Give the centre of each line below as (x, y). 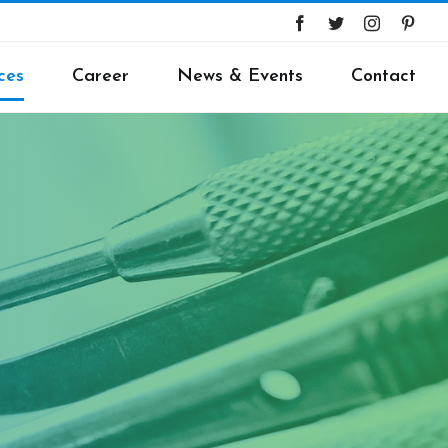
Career (100, 76)
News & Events (240, 76)
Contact (383, 76)
